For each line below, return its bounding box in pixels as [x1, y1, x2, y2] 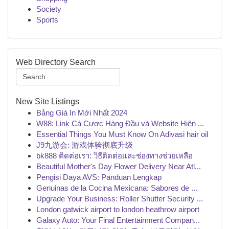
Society [36, 5, 61, 13]
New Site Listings [16, 97, 79, 106]
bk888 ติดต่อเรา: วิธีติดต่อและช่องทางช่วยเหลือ [36, 151, 193, 160]
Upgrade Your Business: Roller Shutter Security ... [36, 194, 203, 203]
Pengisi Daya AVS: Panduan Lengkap [36, 173, 162, 181]
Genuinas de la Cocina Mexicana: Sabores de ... [36, 184, 197, 192]
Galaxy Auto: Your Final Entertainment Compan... [36, 216, 200, 224]
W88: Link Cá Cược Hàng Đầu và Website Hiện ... [36, 119, 204, 128]
